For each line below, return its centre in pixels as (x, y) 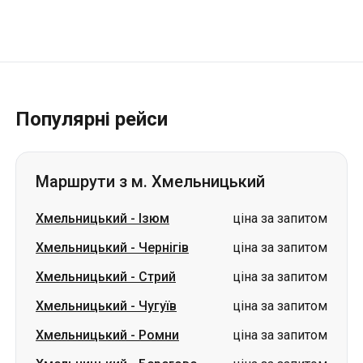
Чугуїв (158, 306)
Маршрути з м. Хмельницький (150, 181)
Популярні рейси (92, 119)
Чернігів (164, 248)
